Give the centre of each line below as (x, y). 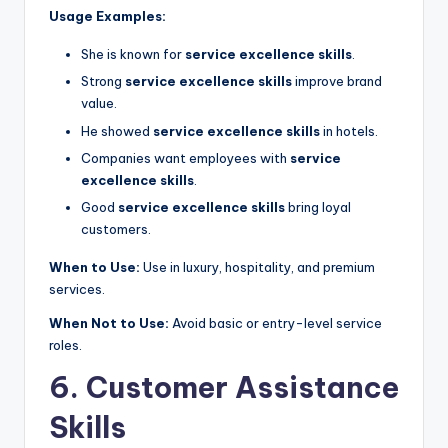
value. (99, 103)
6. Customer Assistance (224, 387)
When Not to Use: (109, 322)
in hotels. (349, 130)
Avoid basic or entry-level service (275, 322)
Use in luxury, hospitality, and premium (257, 266)
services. (77, 288)
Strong (103, 81)
